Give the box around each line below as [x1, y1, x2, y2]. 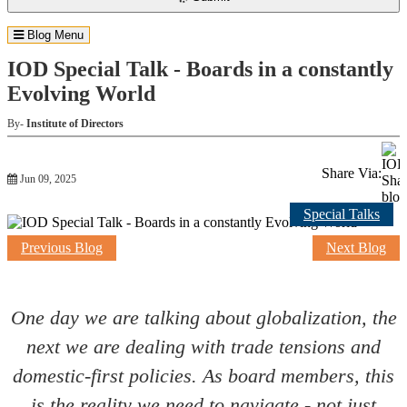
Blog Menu [24, 28, 84, 43]
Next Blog [326, 240, 386, 256]
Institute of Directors [26, 117, 124, 131]
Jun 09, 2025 [17, 172, 76, 185]
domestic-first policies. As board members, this [13, 364, 394, 388]
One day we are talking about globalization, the [10, 306, 397, 330]
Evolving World [7, 82, 155, 106]
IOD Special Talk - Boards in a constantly [7, 57, 393, 82]
